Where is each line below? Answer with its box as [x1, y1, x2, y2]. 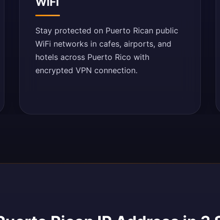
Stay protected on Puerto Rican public [35, 26, 179, 35]
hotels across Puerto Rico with [35, 52, 150, 62]
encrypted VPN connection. [35, 65, 138, 75]
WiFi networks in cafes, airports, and [35, 39, 172, 49]
